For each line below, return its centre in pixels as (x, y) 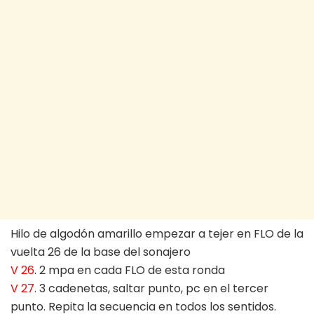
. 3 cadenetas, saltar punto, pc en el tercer (151, 289)
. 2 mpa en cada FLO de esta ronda (130, 271)
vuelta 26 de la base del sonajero (101, 252)
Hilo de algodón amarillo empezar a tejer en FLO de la (157, 234)
